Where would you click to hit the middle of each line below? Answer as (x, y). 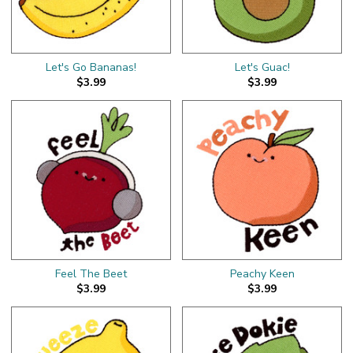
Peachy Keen (262, 273)
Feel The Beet (91, 273)
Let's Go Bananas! (91, 67)
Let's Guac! (262, 67)
